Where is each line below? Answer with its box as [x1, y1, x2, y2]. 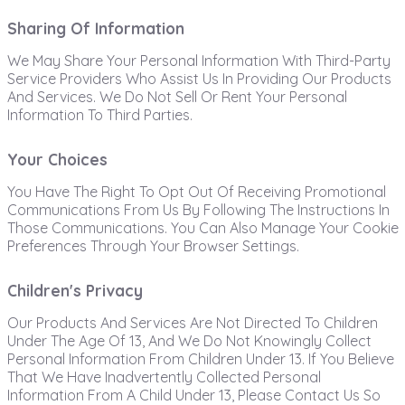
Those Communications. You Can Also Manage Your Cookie [6, 219, 399, 237]
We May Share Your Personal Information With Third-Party [6, 52, 391, 70]
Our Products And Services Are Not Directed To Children [6, 314, 378, 332]
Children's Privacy [6, 281, 143, 300]
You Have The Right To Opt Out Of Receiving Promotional [6, 183, 386, 201]
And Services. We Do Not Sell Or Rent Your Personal [6, 88, 347, 106]
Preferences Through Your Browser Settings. [6, 237, 299, 255]
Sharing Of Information [6, 19, 184, 38]
